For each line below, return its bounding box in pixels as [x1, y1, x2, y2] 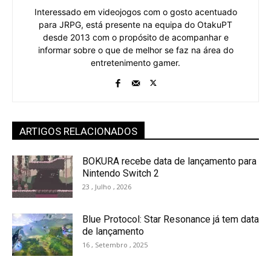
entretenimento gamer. [91, 57, 180, 68]
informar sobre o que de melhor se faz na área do [38, 45, 233, 56]
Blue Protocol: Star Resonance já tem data [82, 214, 259, 226]
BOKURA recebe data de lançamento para [82, 155, 256, 168]
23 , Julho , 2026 [82, 182, 131, 192]
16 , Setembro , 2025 [82, 240, 148, 250]
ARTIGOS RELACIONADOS [19, 125, 137, 138]
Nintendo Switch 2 [82, 168, 159, 180]
